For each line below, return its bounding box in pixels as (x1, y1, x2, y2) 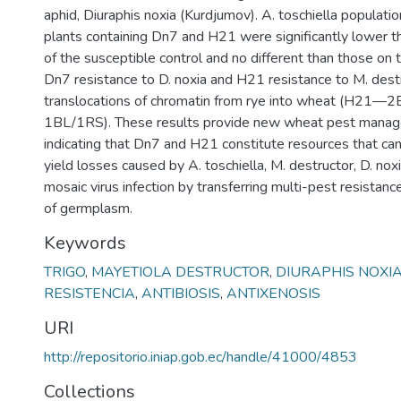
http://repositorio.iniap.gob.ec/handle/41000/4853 (44, 347, 357, 367)
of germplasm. (44, 199, 132, 218)
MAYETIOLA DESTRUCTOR (91, 262, 269, 282)
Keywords (44, 231, 126, 255)
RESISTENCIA (44, 284, 135, 303)
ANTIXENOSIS (226, 284, 320, 303)
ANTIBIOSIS (141, 284, 220, 303)
